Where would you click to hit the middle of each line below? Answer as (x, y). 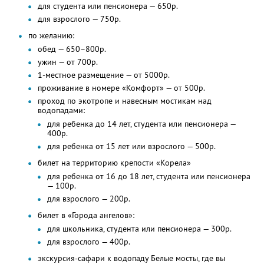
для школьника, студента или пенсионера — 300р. (139, 229)
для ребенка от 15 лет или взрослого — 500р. (131, 146)
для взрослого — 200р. (89, 199)
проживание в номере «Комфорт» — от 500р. (121, 88)
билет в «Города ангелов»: (86, 215)
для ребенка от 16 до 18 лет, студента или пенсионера (149, 176)
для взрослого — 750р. (79, 19)
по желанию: (51, 36)
